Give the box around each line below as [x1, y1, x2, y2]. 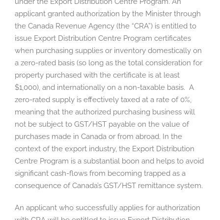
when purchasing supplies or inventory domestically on [15, 46, 202, 55]
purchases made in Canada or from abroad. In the [15, 132, 182, 141]
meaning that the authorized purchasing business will [15, 108, 195, 117]
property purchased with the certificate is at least [15, 71, 180, 80]
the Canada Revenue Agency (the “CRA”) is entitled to [15, 22, 196, 31]
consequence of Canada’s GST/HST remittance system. [15, 181, 203, 191]
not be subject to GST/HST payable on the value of [15, 120, 189, 129]
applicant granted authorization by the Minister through [15, 9, 201, 19]
